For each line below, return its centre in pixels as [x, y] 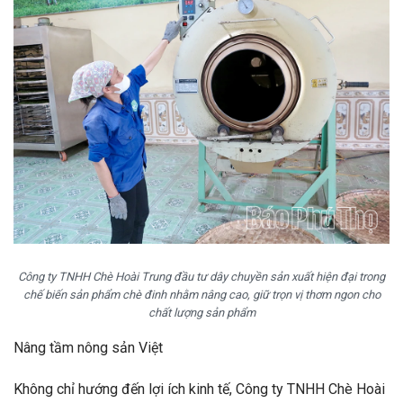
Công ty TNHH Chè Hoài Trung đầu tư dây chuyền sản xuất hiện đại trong [201, 276]
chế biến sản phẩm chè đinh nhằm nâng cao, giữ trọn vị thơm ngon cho [201, 294]
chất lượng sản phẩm [201, 312]
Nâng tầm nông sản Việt [88, 347]
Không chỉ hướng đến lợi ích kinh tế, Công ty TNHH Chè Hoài [199, 389]
